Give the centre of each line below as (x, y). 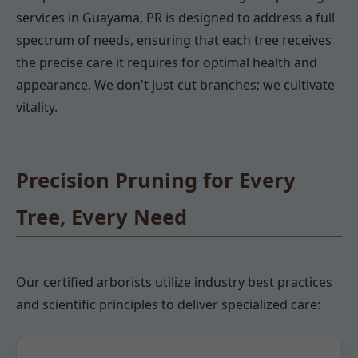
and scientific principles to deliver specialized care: (168, 304)
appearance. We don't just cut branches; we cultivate (175, 84)
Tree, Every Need (101, 217)
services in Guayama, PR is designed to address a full (175, 17)
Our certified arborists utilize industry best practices (174, 282)
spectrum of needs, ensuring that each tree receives (174, 40)
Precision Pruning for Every (156, 180)
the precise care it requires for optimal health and (167, 62)
